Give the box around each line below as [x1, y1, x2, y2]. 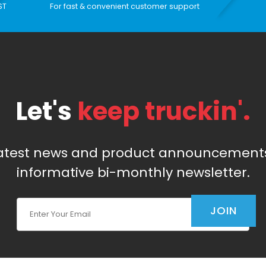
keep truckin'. [77, 94, 251, 129]
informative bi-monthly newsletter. [16, 163, 250, 182]
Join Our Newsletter [17, 197, 109, 211]
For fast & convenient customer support [50, 1, 200, 12]
